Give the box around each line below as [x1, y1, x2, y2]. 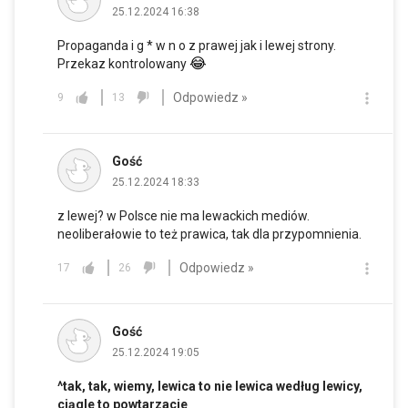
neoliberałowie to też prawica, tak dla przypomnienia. [57, 227, 362, 242]
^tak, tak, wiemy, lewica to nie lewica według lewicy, [57, 379, 362, 394]
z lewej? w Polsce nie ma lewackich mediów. [57, 209, 310, 224]
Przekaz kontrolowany [57, 56, 189, 72]
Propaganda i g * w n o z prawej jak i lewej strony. [57, 38, 336, 54]
